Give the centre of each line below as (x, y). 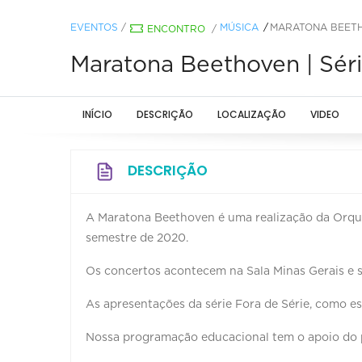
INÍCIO (97, 114)
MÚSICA (239, 27)
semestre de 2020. (137, 238)
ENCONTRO (176, 29)
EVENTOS (94, 27)
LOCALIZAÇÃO (252, 114)
